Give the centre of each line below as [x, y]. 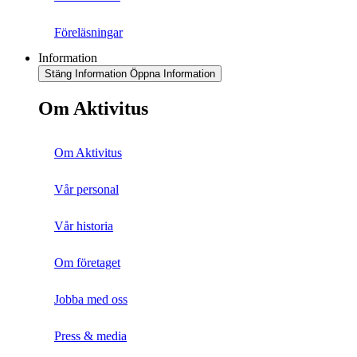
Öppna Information [173, 73]
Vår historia [84, 226]
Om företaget [87, 263]
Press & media [90, 336]
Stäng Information [86, 73]
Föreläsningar [88, 32]
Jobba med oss [91, 300]
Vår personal [86, 190]
